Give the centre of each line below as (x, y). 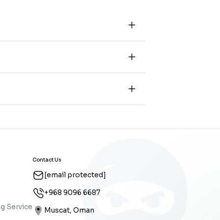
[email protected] (75, 175)
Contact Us (47, 160)
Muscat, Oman (69, 210)
